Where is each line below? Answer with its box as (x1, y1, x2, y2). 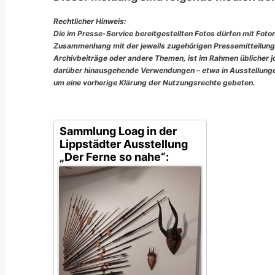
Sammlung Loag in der (60, 125, 177, 138)
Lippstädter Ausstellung (60, 137, 188, 151)
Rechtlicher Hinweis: (53, 17, 126, 26)
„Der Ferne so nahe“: (60, 150, 169, 164)
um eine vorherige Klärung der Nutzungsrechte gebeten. (53, 78, 255, 88)
